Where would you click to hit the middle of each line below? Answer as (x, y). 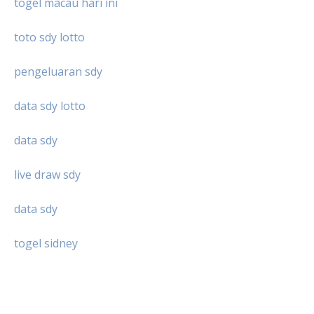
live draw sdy (47, 175)
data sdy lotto (50, 106)
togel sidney (46, 243)
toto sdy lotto (49, 37)
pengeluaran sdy (58, 71)
